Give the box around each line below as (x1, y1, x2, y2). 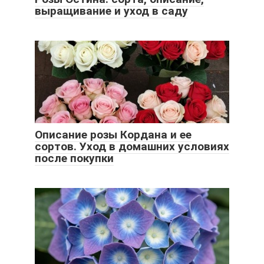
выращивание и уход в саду (35, 4, 188, 18)
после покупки (35, 151, 114, 165)
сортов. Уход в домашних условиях (35, 140, 229, 153)
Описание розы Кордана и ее (35, 128, 192, 141)
